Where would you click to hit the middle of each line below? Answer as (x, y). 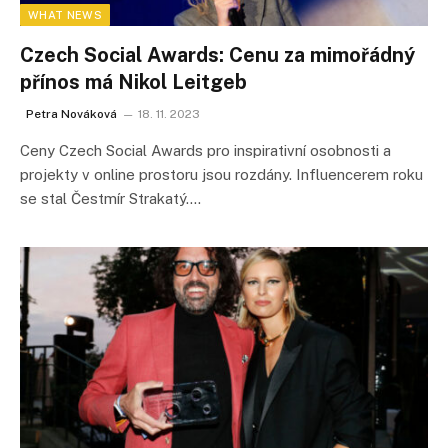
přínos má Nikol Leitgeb (133, 81)
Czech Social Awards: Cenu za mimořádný (217, 54)
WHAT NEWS (65, 14)
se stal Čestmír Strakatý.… (110, 198)
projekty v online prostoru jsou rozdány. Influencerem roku (221, 174)
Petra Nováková (71, 113)
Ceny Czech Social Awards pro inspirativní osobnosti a (205, 150)
